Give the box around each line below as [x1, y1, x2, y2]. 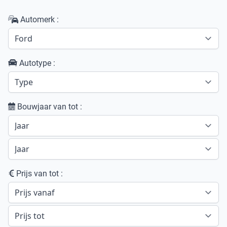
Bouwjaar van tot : [15, 101, 82, 111]
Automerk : [18, 14, 59, 24]
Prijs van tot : [14, 168, 63, 178]
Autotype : [17, 58, 55, 68]
